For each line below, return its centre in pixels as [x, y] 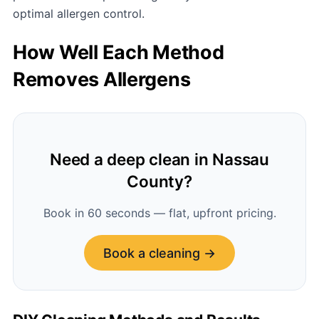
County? [159, 182]
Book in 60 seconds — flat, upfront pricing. [159, 213]
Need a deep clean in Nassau [159, 159]
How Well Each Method [119, 52]
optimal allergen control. [79, 14]
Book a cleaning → [159, 253]
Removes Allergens [102, 79]
